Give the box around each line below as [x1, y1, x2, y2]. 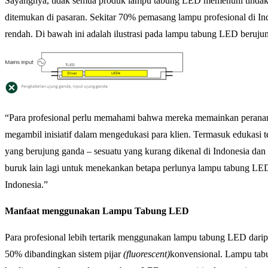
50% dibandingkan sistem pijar [5, 249, 123, 259]
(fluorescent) [123, 249, 170, 259]
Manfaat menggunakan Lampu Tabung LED [5, 206, 189, 216]
